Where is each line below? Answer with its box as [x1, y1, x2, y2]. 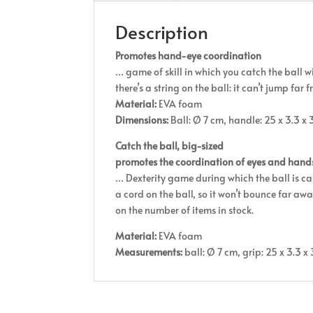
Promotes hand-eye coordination [115, 49, 262, 62]
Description [115, 19, 209, 44]
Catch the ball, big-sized [115, 139, 224, 152]
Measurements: [115, 245, 183, 259]
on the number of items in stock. [115, 203, 254, 217]
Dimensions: [115, 113, 169, 126]
